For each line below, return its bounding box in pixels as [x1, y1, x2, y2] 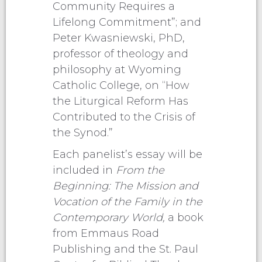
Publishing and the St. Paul [53, 242, 198, 256]
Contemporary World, [53, 211, 168, 224]
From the [116, 163, 164, 177]
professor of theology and [53, 47, 188, 60]
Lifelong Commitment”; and [53, 15, 201, 29]
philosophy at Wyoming [53, 63, 181, 76]
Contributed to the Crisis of [53, 110, 195, 123]
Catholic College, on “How [53, 78, 189, 92]
